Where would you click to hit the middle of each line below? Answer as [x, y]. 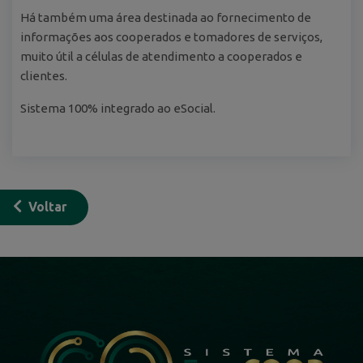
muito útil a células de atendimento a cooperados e [161, 57]
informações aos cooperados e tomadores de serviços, [171, 37]
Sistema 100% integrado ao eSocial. [118, 109]
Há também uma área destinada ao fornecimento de [166, 18]
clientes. [44, 76]
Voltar [48, 207]
